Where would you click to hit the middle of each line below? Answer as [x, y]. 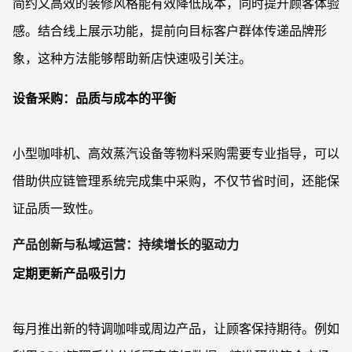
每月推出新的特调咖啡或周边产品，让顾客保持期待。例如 [176, 328]
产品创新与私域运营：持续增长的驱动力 [126, 244]
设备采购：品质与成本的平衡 [94, 98]
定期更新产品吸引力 [69, 273]
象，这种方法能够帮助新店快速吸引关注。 [132, 58]
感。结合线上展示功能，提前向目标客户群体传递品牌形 [170, 31]
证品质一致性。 [57, 208]
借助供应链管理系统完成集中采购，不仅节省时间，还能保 [176, 181]
